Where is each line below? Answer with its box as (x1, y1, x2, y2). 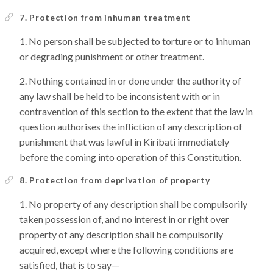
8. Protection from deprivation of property (19, 175, 210, 185)
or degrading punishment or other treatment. (19, 51, 204, 62)
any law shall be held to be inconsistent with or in (19, 90, 220, 102)
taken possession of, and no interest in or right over (19, 213, 229, 225)
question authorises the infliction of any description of (19, 121, 243, 132)
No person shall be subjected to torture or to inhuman (29, 35, 250, 47)
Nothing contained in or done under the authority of (29, 75, 241, 87)
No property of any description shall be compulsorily (29, 198, 247, 210)
